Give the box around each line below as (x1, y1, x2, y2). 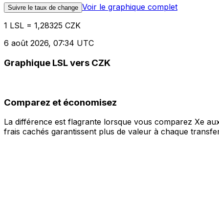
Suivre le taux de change (8, 4, 78, 12)
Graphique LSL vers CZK (4, 57, 110, 69)
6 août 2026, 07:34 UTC (4, 38, 94, 48)
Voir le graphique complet (82, 2, 177, 12)
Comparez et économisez (4, 96, 117, 108)
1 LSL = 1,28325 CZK (4, 21, 81, 31)
